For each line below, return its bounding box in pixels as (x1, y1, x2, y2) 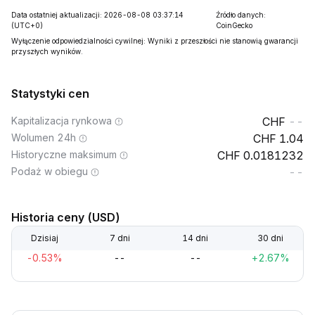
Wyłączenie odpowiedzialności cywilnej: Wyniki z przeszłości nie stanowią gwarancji (11, 37, 298, 45)
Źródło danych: (215, 11, 266, 19)
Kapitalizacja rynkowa (11, 115, 112, 127)
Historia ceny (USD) (11, 210, 120, 224)
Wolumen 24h (11, 131, 76, 143)
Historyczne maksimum (11, 148, 117, 160)
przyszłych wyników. (11, 47, 83, 56)
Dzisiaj (30, 233, 58, 243)
